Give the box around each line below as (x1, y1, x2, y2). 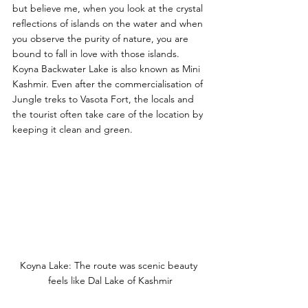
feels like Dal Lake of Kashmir (47, 274, 173, 287)
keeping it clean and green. (12, 123, 135, 136)
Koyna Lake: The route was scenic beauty (20, 258, 200, 272)
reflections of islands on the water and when (12, 17, 206, 30)
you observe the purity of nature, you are (12, 32, 191, 45)
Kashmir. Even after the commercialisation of (12, 78, 206, 91)
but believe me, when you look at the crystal (12, 2, 206, 15)
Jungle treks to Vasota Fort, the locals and (12, 93, 197, 106)
